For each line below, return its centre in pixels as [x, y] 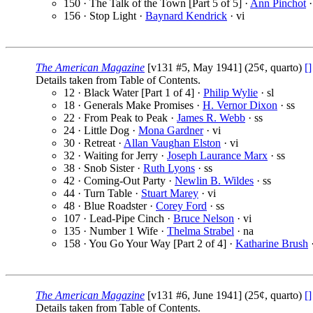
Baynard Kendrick [186, 16]
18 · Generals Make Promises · [133, 105]
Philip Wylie [231, 93]
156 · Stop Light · [104, 16]
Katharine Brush [272, 244]
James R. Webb [211, 118]
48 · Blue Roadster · [110, 206]
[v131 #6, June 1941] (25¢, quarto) [225, 296]
